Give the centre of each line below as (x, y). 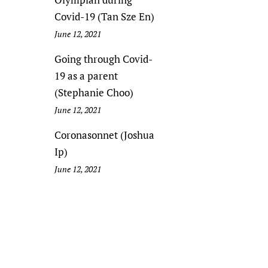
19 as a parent (86, 76)
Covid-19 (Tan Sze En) (104, 16)
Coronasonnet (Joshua (104, 135)
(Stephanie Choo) (94, 92)
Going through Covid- (103, 59)
